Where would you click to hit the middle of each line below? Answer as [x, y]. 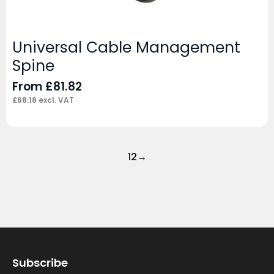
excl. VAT [55, 100]
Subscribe [40, 263]
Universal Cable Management [126, 48]
